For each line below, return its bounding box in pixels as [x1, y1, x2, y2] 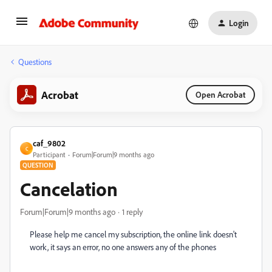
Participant [33, 150, 66, 159]
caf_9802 [33, 138, 66, 148]
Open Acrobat [195, 89, 245, 100]
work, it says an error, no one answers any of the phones [30, 242, 216, 252]
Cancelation [20, 177, 118, 201]
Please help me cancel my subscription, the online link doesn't [30, 229, 237, 239]
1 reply [122, 206, 143, 217]
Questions [18, 56, 52, 67]
